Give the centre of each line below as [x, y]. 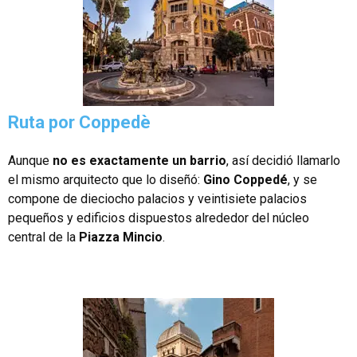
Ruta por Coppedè [79, 122]
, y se [302, 179]
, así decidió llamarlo [283, 160]
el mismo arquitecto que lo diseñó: [106, 179]
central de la [43, 237]
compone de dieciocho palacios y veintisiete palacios [157, 198]
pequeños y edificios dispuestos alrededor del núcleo [159, 218]
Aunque [30, 160]
